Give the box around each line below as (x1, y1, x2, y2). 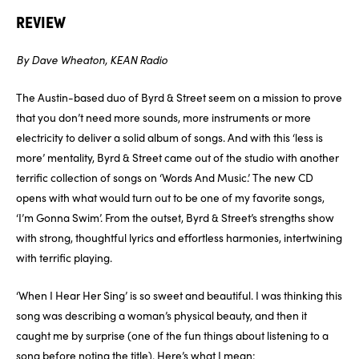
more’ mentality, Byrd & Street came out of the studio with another (16, 149, 339, 166)
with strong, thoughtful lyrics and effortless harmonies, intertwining (16, 229, 342, 246)
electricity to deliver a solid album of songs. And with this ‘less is (16, 129, 323, 146)
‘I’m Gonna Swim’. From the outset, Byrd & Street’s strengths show (16, 209, 334, 226)
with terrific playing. (16, 249, 112, 266)
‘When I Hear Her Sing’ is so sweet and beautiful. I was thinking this (16, 287, 342, 303)
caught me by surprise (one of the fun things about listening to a (16, 327, 329, 343)
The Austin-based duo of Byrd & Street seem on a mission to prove (16, 89, 342, 106)
